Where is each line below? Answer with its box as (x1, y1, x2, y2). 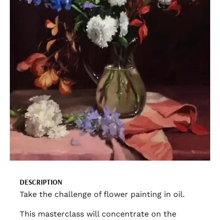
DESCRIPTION (20, 177, 62, 187)
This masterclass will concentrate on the (20, 209, 176, 219)
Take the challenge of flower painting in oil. (20, 190, 185, 199)
